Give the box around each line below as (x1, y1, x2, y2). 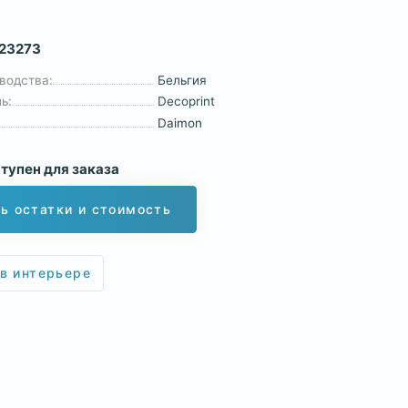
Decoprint (158, 94, 216, 109)
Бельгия (158, 72, 208, 87)
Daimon (158, 115, 203, 130)
